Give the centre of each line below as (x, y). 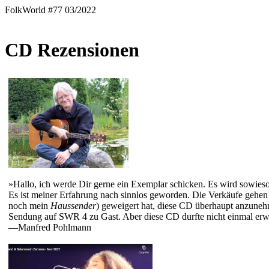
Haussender (73, 205)
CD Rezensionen (72, 50)
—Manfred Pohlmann (50, 227)
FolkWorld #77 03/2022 (50, 10)
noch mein (29, 205)
